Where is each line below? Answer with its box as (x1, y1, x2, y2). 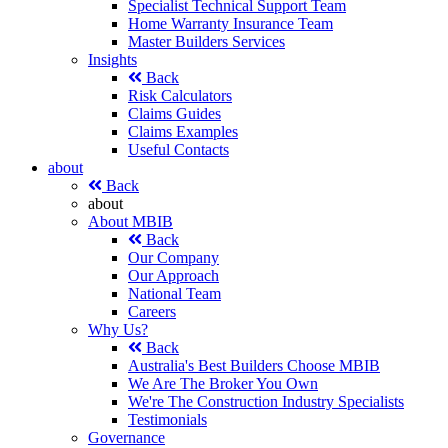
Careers (128, 303, 176, 321)
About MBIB (88, 213, 173, 231)
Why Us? (88, 321, 148, 339)
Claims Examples (128, 123, 238, 141)
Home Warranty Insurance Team (128, 15, 333, 33)
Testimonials (128, 411, 207, 429)
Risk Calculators (128, 87, 232, 105)
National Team (128, 285, 221, 303)
